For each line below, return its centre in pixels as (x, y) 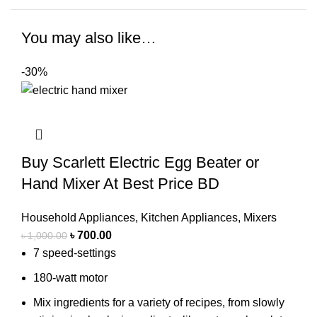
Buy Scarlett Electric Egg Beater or (140, 162)
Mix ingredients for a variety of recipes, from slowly (159, 302)
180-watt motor (70, 277)
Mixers (260, 217)
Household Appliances (78, 217)
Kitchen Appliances (189, 217)
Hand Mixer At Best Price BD (120, 183)
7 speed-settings (75, 253)
